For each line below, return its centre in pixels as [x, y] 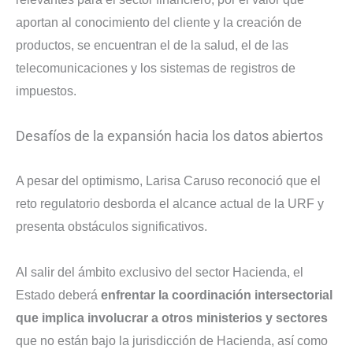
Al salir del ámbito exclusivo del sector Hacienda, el [160, 272]
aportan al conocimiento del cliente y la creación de [159, 23]
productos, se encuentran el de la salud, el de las [152, 46]
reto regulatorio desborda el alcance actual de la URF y [170, 204]
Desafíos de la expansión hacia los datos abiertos [169, 136]
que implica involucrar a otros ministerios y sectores [172, 318]
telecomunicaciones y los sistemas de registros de [156, 69]
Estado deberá [58, 295]
